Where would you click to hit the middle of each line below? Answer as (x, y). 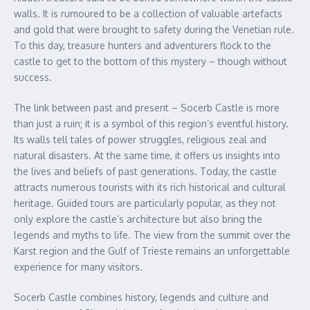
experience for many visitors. (78, 267)
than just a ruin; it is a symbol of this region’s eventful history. (151, 124)
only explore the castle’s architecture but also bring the (138, 219)
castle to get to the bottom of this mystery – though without (151, 62)
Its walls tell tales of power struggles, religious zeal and (140, 140)
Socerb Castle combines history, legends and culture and (141, 298)
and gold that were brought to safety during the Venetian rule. (154, 30)
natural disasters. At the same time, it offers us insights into (147, 156)
